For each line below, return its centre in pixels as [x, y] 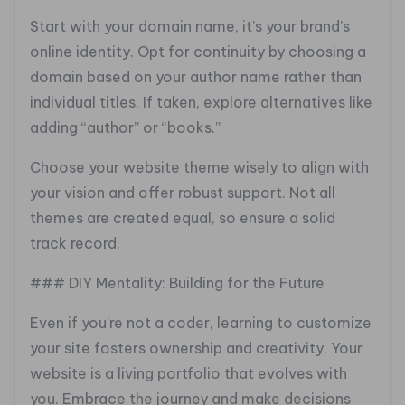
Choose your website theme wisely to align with [199, 168]
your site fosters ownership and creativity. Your [196, 348]
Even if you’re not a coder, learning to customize [201, 323]
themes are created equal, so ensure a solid [183, 218]
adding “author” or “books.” [125, 128]
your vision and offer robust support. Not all [183, 193]
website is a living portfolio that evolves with [188, 374]
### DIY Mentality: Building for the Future [177, 283]
